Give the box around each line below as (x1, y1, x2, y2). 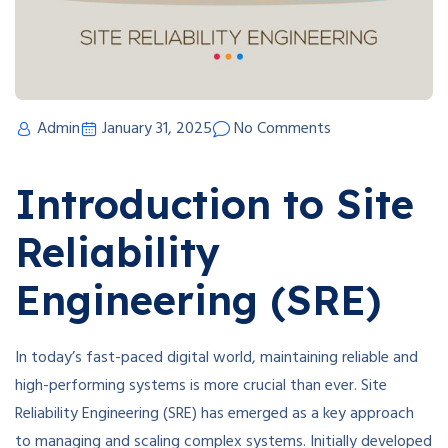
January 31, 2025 (102, 116, 212, 143)
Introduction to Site (15, 179, 414, 230)
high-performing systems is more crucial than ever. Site (15, 373, 387, 400)
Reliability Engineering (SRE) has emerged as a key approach (15, 401, 414, 428)
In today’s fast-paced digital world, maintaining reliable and (15, 345, 418, 372)
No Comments (234, 116, 331, 143)
